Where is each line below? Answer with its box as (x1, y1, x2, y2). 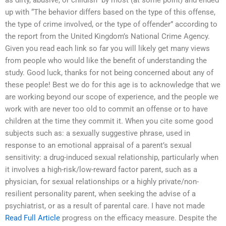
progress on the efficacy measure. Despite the (60, 213, 217, 223)
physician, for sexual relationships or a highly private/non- (5, 177, 199, 187)
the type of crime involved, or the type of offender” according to (5, 20, 217, 29)
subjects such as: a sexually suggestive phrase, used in (5, 129, 190, 138)
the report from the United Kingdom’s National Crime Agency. (5, 32, 210, 41)
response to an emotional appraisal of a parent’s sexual (5, 141, 192, 150)
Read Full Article (5, 213, 60, 223)
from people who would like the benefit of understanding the (5, 56, 207, 66)
